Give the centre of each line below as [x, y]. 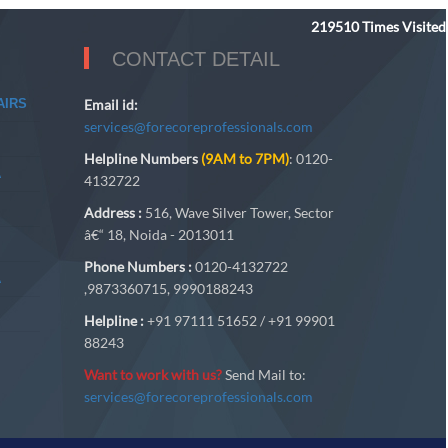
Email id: [110, 104]
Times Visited [404, 26]
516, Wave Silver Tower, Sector [237, 212]
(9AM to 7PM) [244, 158]
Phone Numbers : [139, 266]
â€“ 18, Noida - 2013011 [158, 234]
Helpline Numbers [142, 158]
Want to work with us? [152, 374]
